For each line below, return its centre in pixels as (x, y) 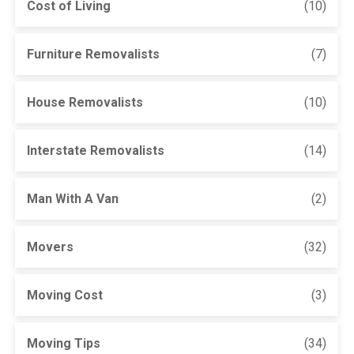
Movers (51, 247)
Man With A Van (73, 198)
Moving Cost (65, 295)
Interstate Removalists (96, 150)
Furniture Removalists (94, 54)
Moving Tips (64, 343)
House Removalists (85, 102)
